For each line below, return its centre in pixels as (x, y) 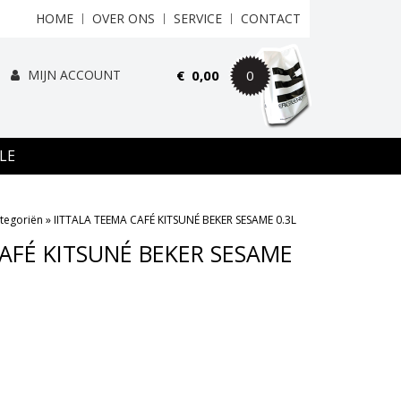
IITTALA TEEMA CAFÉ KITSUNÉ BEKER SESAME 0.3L (175, 220)
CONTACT (271, 18)
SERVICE (198, 18)
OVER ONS (124, 18)
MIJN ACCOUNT (72, 75)
